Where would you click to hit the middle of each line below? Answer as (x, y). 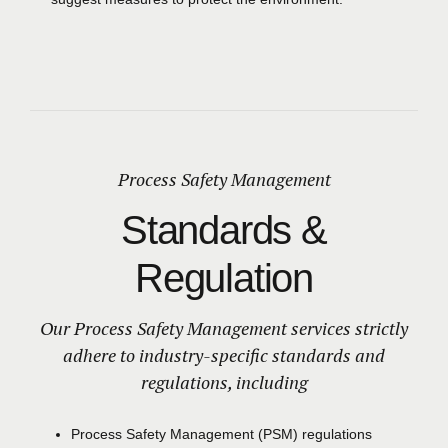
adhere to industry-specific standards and (224, 355)
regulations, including (224, 382)
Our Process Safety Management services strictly (224, 328)
